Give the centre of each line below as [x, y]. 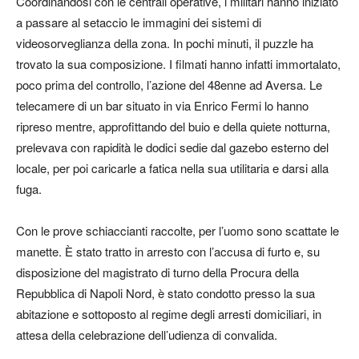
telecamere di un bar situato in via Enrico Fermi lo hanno [162, 106]
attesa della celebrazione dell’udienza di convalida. [147, 335]
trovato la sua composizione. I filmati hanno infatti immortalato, [178, 64]
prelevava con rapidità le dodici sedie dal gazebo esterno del [172, 147]
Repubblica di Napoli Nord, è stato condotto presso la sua [165, 293]
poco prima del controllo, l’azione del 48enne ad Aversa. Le [169, 85]
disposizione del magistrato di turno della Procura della [157, 272]
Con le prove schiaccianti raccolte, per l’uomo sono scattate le [177, 231]
